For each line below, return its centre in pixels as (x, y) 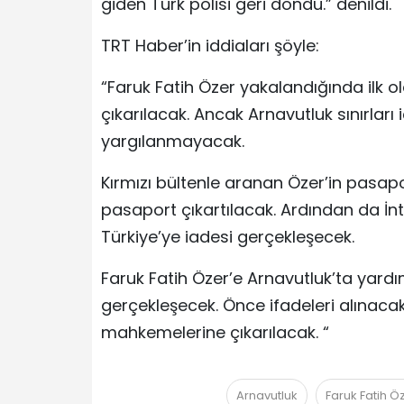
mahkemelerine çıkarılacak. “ (215, 333)
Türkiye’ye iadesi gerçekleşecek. (228, 237)
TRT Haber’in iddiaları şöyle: (210, 46)
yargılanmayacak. (173, 142)
